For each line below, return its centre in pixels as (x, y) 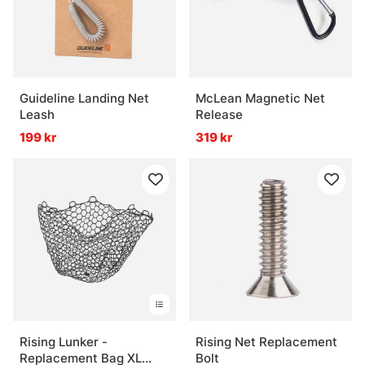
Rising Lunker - (64, 342)
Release (219, 115)
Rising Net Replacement (266, 342)
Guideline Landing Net (84, 99)
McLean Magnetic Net (260, 99)
